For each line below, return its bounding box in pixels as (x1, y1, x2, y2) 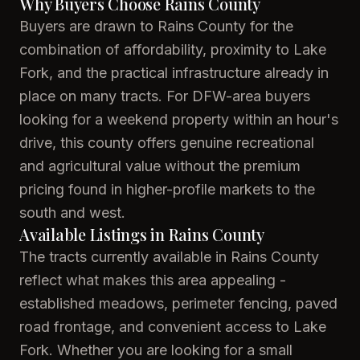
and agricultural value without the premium (19, 157, 301, 174)
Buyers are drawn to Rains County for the (19, 18, 293, 35)
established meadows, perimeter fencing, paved (19, 295, 337, 312)
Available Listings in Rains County (19, 223, 264, 245)
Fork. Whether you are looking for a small (19, 342, 292, 358)
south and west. (19, 204, 125, 221)
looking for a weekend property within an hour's (19, 111, 338, 128)
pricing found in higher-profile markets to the (19, 181, 315, 198)
